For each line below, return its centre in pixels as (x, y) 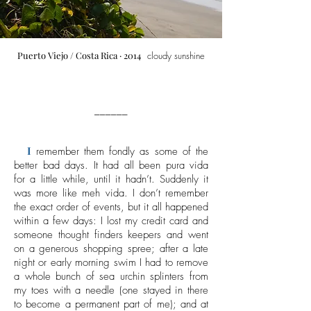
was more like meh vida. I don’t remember (111, 193)
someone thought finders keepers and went (111, 235)
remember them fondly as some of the (120, 151)
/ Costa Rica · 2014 (106, 55)
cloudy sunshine (176, 56)
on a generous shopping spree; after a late (111, 249)
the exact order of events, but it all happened (111, 207)
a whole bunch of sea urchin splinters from (111, 276)
